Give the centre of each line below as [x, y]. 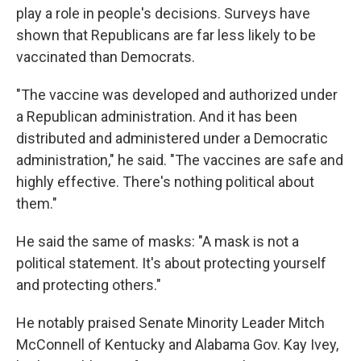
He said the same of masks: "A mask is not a [158, 242]
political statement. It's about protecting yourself [171, 263]
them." [37, 204]
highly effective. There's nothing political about [165, 182]
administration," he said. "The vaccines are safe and [180, 160]
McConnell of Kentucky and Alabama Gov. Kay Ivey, [177, 345]
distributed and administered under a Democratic [172, 139]
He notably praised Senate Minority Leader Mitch [170, 323]
